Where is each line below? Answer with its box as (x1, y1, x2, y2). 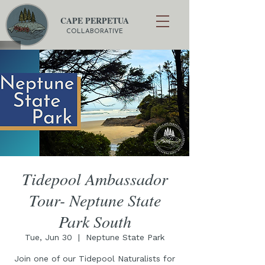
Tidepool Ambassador (21, 167, 168, 190)
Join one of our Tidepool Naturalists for (14, 254, 175, 263)
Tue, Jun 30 (25, 232, 72, 242)
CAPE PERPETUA (60, 14, 129, 27)
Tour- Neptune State (28, 189, 161, 211)
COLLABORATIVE (66, 28, 123, 35)
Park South (58, 210, 131, 232)
